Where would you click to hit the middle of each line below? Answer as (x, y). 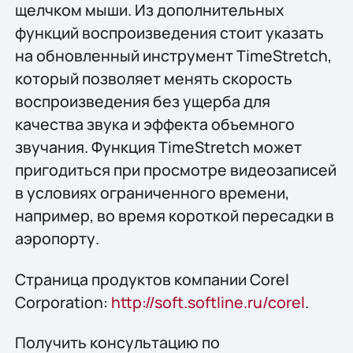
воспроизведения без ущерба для (142, 102)
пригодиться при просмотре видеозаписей (175, 170)
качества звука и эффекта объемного (154, 124)
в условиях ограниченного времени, (152, 193)
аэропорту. (57, 239)
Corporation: (63, 302)
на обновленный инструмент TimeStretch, (173, 56)
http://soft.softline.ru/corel (208, 302)
